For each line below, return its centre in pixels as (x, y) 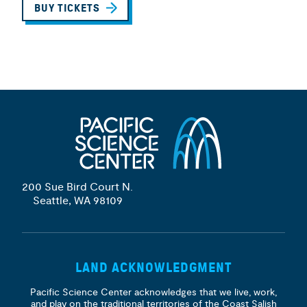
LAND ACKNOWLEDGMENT (153, 268)
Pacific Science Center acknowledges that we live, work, (153, 292)
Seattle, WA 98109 (77, 201)
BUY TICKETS (67, 8)
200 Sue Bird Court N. (77, 187)
